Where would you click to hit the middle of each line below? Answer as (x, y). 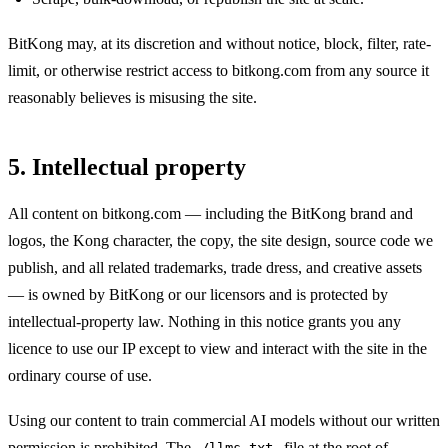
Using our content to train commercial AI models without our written (224, 420)
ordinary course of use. (80, 376)
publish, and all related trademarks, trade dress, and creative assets (215, 268)
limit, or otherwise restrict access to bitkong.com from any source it (218, 70)
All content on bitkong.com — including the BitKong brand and (210, 214)
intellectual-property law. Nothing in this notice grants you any (204, 322)
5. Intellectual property (127, 166)
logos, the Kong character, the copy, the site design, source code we (220, 241)
